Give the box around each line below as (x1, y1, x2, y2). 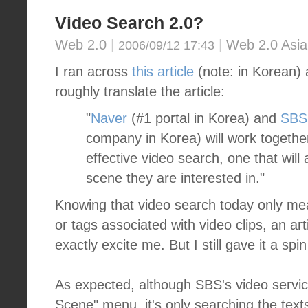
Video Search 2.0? (55, 14, 203, 32)
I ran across (55, 64, 132, 79)
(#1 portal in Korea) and (127, 111, 280, 126)
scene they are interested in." (86, 170, 265, 186)
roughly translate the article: (55, 84, 225, 99)
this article (132, 64, 194, 79)
